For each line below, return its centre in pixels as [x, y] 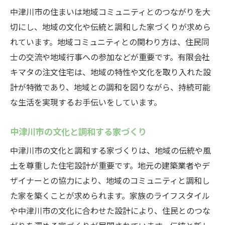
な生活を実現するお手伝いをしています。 [86, 102]
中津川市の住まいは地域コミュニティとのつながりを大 [110, 12]
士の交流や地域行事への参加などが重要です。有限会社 [110, 57]
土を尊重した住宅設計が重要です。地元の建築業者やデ [110, 165]
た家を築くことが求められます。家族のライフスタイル [110, 195]
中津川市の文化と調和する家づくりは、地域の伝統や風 [110, 150]
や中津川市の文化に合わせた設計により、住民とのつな [110, 210]
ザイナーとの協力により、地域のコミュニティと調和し [110, 180]
